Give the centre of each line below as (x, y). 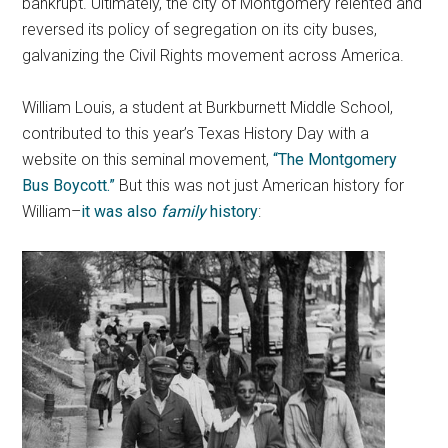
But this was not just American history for (260, 185)
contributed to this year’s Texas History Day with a (196, 133)
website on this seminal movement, (148, 159)
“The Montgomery (335, 159)
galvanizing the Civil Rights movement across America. (213, 55)
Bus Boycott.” (69, 185)
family (184, 211)
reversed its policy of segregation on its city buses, (200, 29)
